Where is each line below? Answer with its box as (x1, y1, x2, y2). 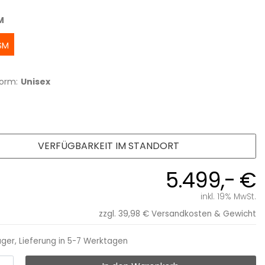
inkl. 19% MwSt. (201, 190, 256, 202)
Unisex (21, 76, 50, 88)
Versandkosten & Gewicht (151, 208, 256, 219)
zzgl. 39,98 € (99, 208, 149, 219)
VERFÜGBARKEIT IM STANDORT (37, 139, 179, 153)
